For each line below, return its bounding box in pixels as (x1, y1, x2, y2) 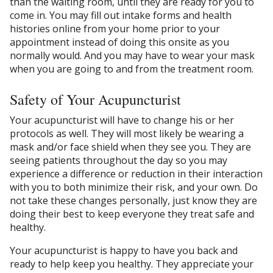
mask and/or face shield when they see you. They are (10, 140, 251, 154)
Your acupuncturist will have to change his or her (10, 113, 234, 127)
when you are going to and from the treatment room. (10, 62, 256, 76)
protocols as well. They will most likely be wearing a (10, 127, 244, 141)
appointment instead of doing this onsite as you (10, 35, 229, 49)
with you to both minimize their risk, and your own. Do (10, 180, 258, 194)
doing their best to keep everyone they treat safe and (10, 207, 254, 221)
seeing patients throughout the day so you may (10, 154, 227, 168)
